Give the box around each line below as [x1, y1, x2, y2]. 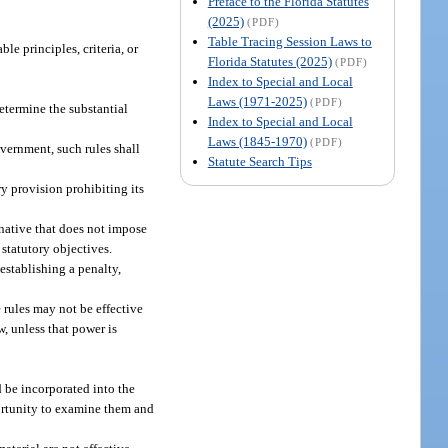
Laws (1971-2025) [207, 93, 307, 109]
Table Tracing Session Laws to [207, 33, 372, 49]
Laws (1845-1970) [207, 133, 307, 149]
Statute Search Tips [207, 153, 312, 169]
